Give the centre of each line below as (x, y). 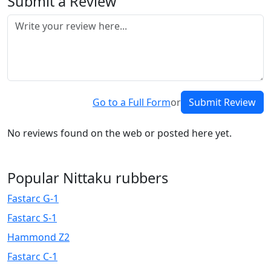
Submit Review (222, 102)
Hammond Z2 (38, 237)
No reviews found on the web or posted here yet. (119, 133)
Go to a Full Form (132, 102)
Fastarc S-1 (32, 218)
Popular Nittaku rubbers (88, 178)
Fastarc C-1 (32, 256)
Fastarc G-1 (33, 198)
